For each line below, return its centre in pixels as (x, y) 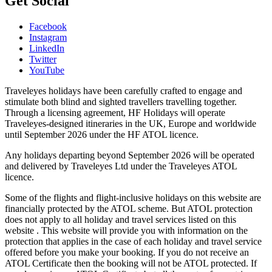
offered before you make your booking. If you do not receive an (127, 252)
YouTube (47, 70)
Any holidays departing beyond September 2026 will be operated (130, 155)
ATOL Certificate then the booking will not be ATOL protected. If (131, 263)
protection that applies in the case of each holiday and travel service (133, 241)
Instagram (48, 37)
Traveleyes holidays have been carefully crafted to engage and (124, 90)
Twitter (43, 59)
